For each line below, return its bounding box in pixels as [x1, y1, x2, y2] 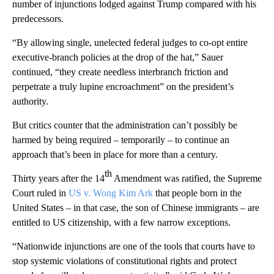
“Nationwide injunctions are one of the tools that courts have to [12, 240, 255, 251]
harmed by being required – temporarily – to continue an [12, 134, 229, 145]
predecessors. [12, 13, 64, 24]
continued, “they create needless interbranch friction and [12, 66, 228, 77]
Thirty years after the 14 [12, 172, 105, 183]
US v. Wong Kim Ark [68, 187, 153, 198]
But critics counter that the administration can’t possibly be [12, 119, 237, 130]
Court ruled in [12, 187, 68, 198]
